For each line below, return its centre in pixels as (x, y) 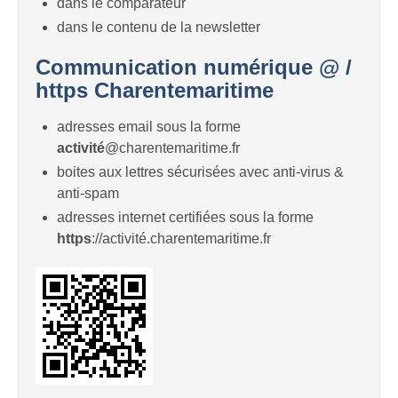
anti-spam (88, 194)
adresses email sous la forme (149, 127)
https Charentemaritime (155, 91)
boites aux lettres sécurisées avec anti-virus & (200, 172)
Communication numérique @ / (194, 68)
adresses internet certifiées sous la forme (185, 218)
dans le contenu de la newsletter (159, 28)
